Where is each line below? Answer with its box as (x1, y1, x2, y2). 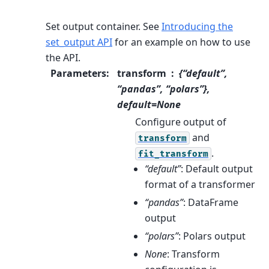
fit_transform (138, 148, 208, 159)
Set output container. (46, 19, 141, 33)
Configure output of (135, 115, 226, 128)
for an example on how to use (112, 35, 250, 49)
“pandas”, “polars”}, (117, 82, 210, 95)
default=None (117, 97, 181, 111)
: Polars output (178, 229, 246, 243)
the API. (46, 50, 80, 64)
